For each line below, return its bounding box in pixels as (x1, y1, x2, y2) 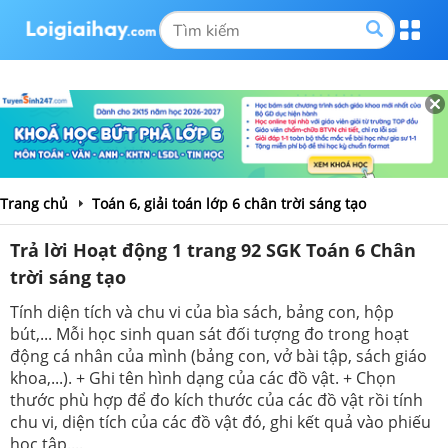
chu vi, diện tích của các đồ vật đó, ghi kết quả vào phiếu (10, 410, 431, 433)
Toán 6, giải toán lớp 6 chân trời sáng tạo (92, 193, 366, 213)
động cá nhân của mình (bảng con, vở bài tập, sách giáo (10, 344, 427, 367)
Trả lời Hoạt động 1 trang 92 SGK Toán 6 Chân (10, 237, 416, 262)
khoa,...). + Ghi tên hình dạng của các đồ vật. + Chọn (10, 366, 396, 389)
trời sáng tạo (10, 264, 126, 289)
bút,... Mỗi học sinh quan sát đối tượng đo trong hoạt (10, 322, 409, 345)
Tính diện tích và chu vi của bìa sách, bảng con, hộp (10, 300, 394, 323)
